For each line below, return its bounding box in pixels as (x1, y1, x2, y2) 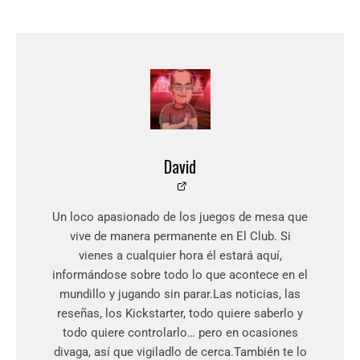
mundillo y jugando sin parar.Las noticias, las (59, 287, 301, 302)
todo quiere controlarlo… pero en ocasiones (62, 325, 298, 341)
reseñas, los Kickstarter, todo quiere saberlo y (57, 306, 303, 321)
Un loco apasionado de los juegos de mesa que (52, 210, 308, 225)
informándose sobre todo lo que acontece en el (52, 268, 308, 283)
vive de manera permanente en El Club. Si (69, 229, 291, 244)
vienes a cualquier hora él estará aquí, (78, 248, 282, 264)
